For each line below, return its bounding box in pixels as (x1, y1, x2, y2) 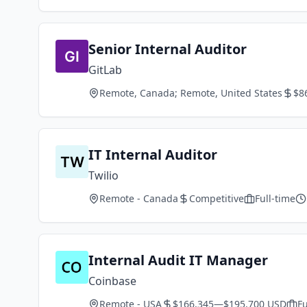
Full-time (255, 192, 295, 205)
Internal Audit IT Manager (88, 251, 268, 269)
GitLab (88, 62, 122, 77)
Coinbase (88, 273, 136, 288)
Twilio (88, 168, 119, 183)
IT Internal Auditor (88, 145, 217, 164)
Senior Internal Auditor (88, 40, 247, 58)
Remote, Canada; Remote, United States (99, 86, 282, 99)
